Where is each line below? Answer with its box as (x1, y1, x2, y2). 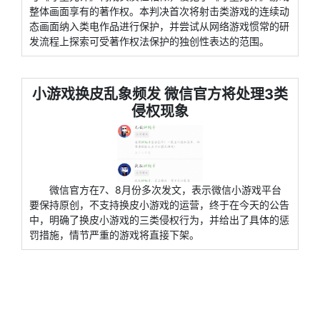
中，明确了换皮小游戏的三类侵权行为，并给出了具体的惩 (29, 214, 289, 226)
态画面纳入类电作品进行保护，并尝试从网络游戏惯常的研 (29, 20, 289, 32)
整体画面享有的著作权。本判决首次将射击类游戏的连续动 (29, 5, 289, 17)
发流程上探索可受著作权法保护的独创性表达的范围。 (29, 35, 269, 47)
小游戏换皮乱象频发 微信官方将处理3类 (32, 86, 288, 103)
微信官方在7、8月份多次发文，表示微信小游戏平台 (49, 184, 281, 196)
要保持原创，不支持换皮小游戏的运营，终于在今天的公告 (29, 199, 289, 211)
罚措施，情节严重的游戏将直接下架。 (29, 229, 199, 241)
